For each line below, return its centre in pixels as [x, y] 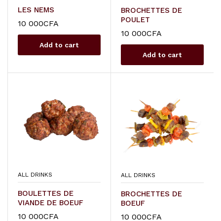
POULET [135, 19]
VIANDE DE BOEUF [51, 203]
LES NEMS [36, 10]
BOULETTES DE [46, 194]
